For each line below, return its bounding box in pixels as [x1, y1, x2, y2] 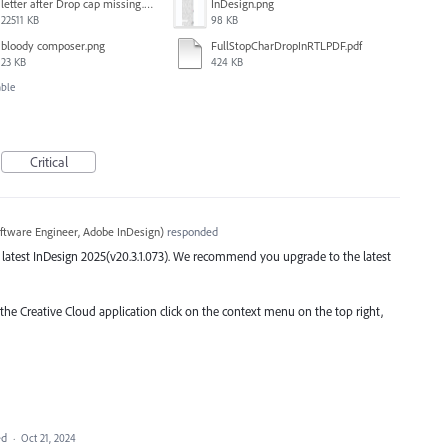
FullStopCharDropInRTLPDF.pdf [211, 38, 362, 54]
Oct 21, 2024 [21, 431, 76, 446]
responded [163, 224, 218, 240]
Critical [29, 153, 68, 172]
